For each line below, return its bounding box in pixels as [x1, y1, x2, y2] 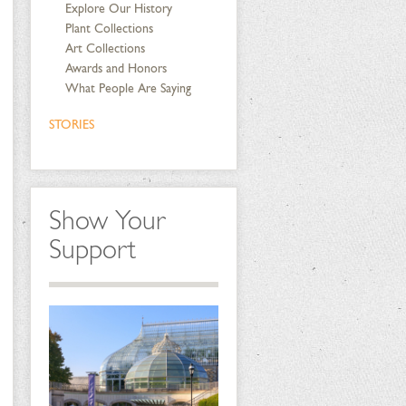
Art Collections [64, 41, 145, 56]
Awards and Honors [64, 61, 167, 76]
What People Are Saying [64, 81, 191, 96]
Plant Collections [64, 21, 153, 36]
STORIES [48, 117, 94, 132]
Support [48, 233, 136, 266]
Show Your [48, 204, 166, 237]
